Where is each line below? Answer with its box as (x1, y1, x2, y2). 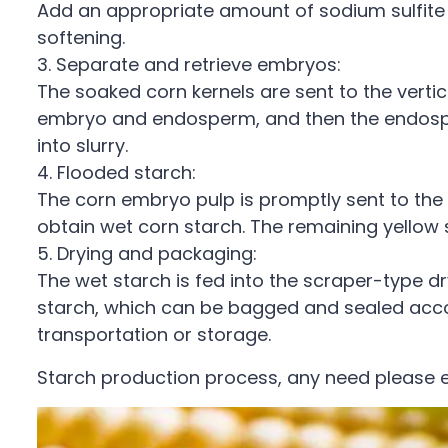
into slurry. (37, 133, 128, 158)
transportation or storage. (37, 322, 271, 347)
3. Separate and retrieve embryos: (37, 52, 341, 77)
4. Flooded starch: (37, 160, 196, 185)
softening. (37, 25, 125, 50)
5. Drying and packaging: (37, 241, 257, 266)
